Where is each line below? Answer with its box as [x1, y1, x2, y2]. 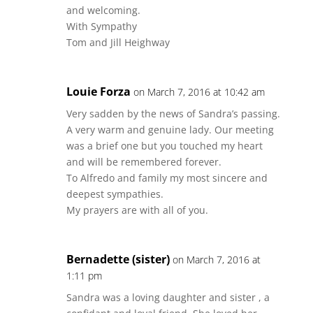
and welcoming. [66, 3, 140, 17]
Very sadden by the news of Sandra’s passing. [66, 107, 280, 120]
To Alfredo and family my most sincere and [66, 171, 268, 184]
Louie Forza [66, 84, 131, 99]
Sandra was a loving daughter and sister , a [66, 291, 270, 304]
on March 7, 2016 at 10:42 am [133, 85, 265, 99]
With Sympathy [66, 20, 137, 33]
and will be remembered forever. [66, 155, 221, 168]
